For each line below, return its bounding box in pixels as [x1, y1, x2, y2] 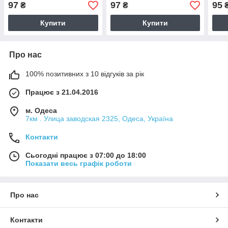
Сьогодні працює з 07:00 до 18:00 [25, 151, 146, 160]
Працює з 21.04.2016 [25, 88, 98, 97]
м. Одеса [25, 106, 57, 115]
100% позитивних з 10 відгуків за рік [25, 70, 144, 78]
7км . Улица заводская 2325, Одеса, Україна [25, 115, 173, 123]
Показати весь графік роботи [25, 159, 132, 168]
